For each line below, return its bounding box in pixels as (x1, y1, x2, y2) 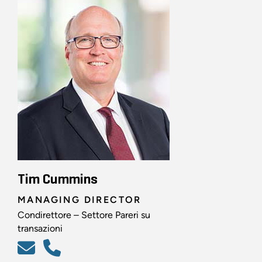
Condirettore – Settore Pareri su (18, 209, 150, 221)
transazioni (18, 223, 63, 235)
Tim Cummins (18, 173, 98, 187)
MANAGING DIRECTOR (18, 194, 142, 206)
